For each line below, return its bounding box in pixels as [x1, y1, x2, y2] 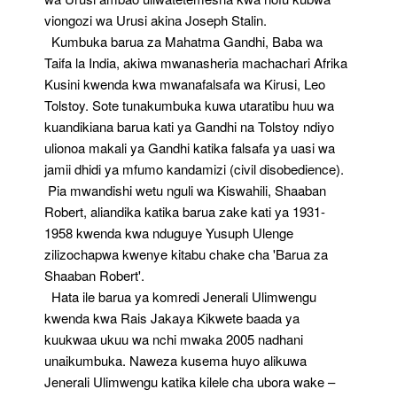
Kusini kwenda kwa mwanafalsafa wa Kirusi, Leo [44, 74, 325, 93]
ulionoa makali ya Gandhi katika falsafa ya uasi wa [44, 138, 335, 157]
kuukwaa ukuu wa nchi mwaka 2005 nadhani [44, 330, 303, 348]
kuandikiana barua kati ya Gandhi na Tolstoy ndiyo [44, 117, 334, 136]
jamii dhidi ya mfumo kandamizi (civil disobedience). [44, 160, 344, 178]
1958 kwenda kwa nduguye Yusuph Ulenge [44, 223, 293, 242]
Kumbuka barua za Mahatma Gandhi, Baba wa [44, 32, 323, 51]
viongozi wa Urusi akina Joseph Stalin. [44, 11, 267, 29]
